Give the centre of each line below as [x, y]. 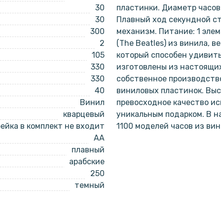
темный [90, 185]
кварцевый [84, 114]
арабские [87, 162]
